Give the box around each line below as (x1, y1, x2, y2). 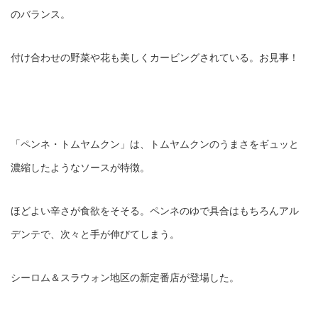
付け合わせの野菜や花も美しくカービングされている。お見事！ (11, 52, 299, 63)
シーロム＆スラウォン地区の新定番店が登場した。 (11, 272, 239, 283)
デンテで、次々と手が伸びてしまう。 (11, 229, 180, 240)
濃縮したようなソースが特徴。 (11, 162, 150, 173)
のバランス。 (11, 9, 70, 20)
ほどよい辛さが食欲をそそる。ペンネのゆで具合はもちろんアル (11, 205, 299, 216)
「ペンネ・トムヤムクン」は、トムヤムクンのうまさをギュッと (11, 138, 299, 150)
